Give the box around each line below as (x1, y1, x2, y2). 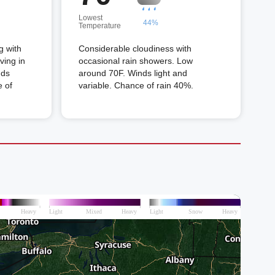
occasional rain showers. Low (79, 56, 193, 66)
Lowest (79, 14, 103, 22)
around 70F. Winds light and (79, 68, 187, 78)
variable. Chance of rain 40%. (79, 80, 193, 90)
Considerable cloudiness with (79, 44, 192, 53)
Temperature (79, 21, 121, 30)
